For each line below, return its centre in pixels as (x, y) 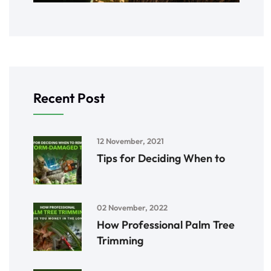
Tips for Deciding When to (161, 158)
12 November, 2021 (130, 141)
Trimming (120, 241)
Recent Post (69, 98)
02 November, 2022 (132, 208)
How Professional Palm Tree (166, 225)
